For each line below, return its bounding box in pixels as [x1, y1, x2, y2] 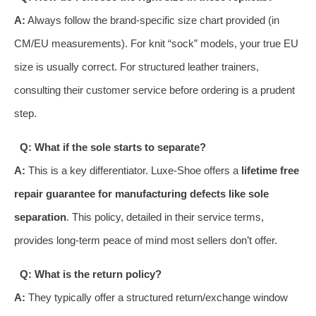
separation [14, 210, 66, 223]
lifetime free [241, 164, 299, 176]
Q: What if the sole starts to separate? [19, 140, 206, 153]
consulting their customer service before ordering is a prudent [14, 83, 295, 96]
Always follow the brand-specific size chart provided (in [25, 13, 279, 26]
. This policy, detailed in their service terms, [66, 210, 264, 223]
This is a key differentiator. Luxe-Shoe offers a [25, 164, 241, 176]
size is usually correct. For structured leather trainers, [14, 60, 259, 73]
